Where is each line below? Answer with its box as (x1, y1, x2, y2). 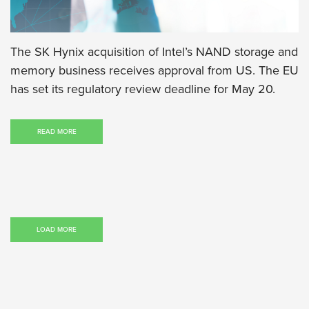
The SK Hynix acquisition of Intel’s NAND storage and (10, 43, 298, 59)
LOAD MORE (37, 225, 77, 234)
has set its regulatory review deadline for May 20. (10, 81, 275, 97)
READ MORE (37, 127, 77, 136)
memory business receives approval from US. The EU (10, 62, 299, 78)
